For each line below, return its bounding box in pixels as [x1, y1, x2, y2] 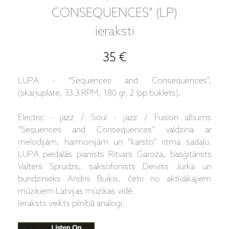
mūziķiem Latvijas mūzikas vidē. [17, 187, 135, 197]
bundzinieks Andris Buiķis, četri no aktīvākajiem [17, 174, 212, 185]
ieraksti [95, 25, 134, 40]
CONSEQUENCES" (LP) [52, 6, 177, 21]
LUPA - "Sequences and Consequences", [17, 76, 212, 86]
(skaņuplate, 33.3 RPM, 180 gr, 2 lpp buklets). [17, 88, 181, 99]
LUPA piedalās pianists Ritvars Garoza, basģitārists [17, 150, 212, 160]
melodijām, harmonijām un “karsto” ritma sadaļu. [17, 138, 212, 148]
